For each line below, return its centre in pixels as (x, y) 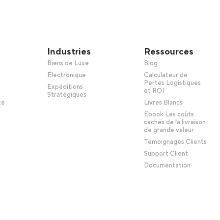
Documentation (167, 166)
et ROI (154, 91)
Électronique (67, 75)
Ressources (168, 52)
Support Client (166, 154)
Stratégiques (67, 95)
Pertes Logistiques (172, 83)
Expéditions (65, 87)
